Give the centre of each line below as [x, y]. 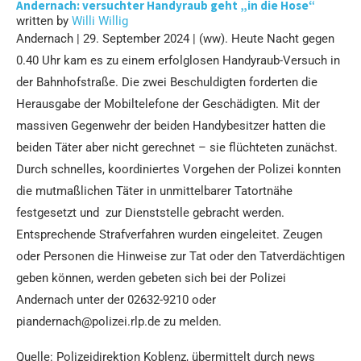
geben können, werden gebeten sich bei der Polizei [151, 278]
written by [44, 21]
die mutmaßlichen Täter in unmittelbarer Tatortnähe [154, 191]
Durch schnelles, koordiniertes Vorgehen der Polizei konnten [178, 169]
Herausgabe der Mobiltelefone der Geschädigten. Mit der [168, 104]
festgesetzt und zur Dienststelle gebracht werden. [150, 212]
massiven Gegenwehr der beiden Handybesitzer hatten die [171, 125]
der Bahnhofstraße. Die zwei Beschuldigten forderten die [167, 82]
